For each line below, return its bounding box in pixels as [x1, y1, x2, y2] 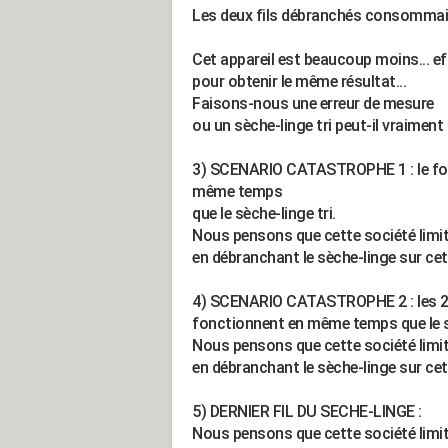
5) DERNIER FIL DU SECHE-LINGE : [192, 402, 422, 421]
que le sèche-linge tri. [192, 204, 336, 223]
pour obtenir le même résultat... [192, 72, 406, 91]
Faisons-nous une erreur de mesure [192, 94, 434, 113]
